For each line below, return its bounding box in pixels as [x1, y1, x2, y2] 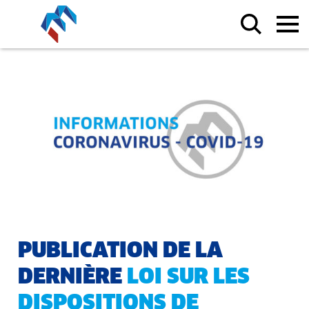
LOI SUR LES [127, 267, 250, 288]
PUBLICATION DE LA [18, 241, 223, 261]
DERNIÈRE [18, 267, 127, 288]
